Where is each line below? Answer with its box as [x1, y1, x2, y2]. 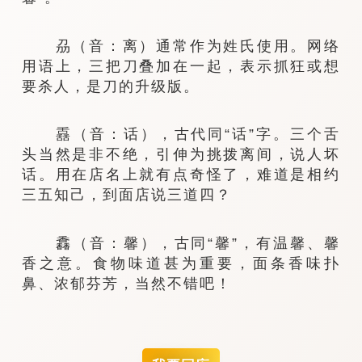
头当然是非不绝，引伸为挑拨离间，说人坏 [22, 145, 340, 163]
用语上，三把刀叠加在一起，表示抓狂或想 [22, 57, 340, 74]
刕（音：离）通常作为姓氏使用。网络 [22, 36, 340, 54]
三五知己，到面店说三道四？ [22, 186, 233, 204]
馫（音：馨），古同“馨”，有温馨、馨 [22, 234, 340, 251]
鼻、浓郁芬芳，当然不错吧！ [22, 274, 233, 292]
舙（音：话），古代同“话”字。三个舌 [22, 125, 340, 143]
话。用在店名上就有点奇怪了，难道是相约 [22, 166, 340, 183]
